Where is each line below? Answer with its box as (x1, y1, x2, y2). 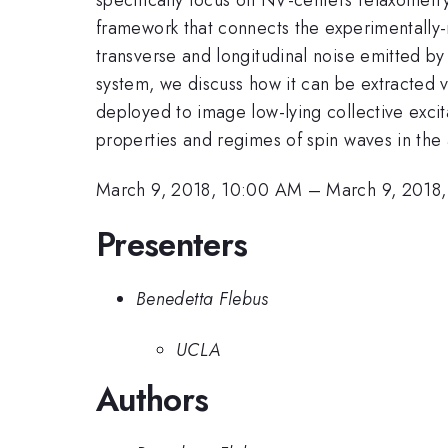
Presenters (96, 220, 248, 268)
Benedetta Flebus (136, 286, 269, 313)
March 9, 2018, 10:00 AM (96, 177, 303, 204)
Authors (96, 375, 209, 423)
